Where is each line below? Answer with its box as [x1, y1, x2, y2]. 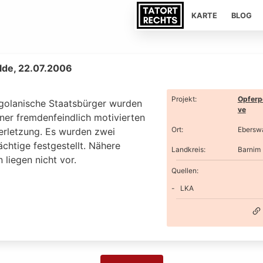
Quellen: [171, 166, 198, 175]
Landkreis [171, 145, 204, 154]
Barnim [237, 145, 261, 154]
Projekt [171, 95, 195, 103]
